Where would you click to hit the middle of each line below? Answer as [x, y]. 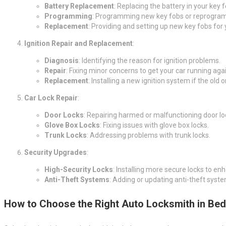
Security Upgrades [55, 152]
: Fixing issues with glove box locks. [154, 125]
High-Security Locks [79, 169]
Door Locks [64, 115]
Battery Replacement [79, 6]
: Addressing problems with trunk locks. [149, 135]
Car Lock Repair [51, 98]
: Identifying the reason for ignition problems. [150, 60]
